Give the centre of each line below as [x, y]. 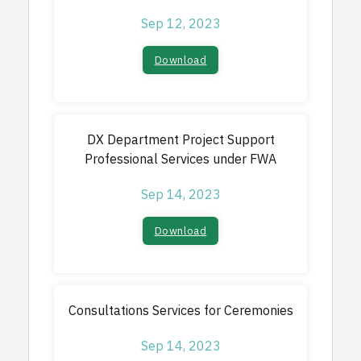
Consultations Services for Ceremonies [180, 311]
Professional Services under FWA [180, 160]
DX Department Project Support [180, 140]
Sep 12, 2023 [180, 24]
